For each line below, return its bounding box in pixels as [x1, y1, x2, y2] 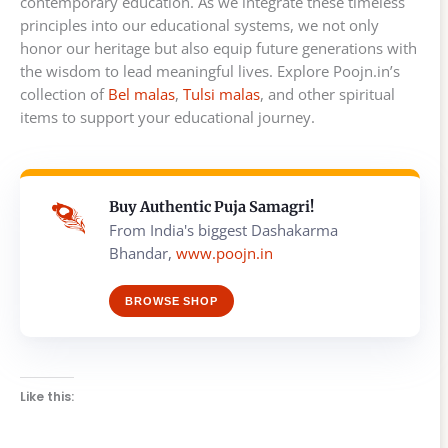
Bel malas [108, 84, 175, 105]
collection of [20, 84, 108, 105]
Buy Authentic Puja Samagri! [109, 198, 314, 217]
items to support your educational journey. [20, 107, 315, 128]
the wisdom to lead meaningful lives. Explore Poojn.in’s [20, 61, 400, 82]
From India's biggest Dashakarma [109, 220, 338, 241]
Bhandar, [109, 243, 176, 264]
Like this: [20, 388, 74, 406]
